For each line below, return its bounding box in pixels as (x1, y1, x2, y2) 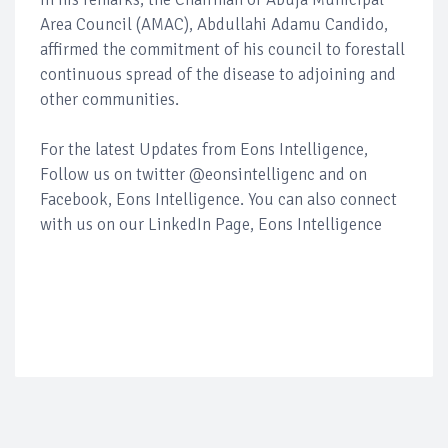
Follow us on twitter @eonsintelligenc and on (40, 163, 367, 185)
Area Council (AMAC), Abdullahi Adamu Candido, (40, 13, 388, 35)
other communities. (40, 88, 179, 110)
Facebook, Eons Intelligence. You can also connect (40, 188, 397, 210)
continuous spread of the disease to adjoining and (40, 63, 396, 85)
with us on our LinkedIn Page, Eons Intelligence (40, 213, 382, 235)
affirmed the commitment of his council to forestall (40, 38, 405, 60)
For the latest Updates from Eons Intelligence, (40, 138, 368, 160)
